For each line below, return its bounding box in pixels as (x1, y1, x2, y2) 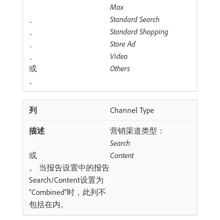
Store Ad (110, 39, 136, 49)
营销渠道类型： (110, 126, 165, 136)
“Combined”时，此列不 (29, 187, 106, 197)
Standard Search (110, 14, 160, 24)
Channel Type (110, 105, 154, 115)
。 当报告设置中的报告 (29, 163, 110, 172)
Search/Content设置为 (29, 175, 104, 185)
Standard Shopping (110, 27, 168, 36)
